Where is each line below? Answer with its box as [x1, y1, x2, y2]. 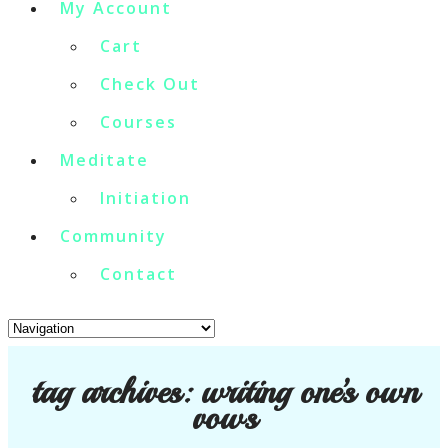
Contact [100, 263, 177, 286]
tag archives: [30, 370, 201, 413]
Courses [100, 111, 177, 134]
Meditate [60, 149, 149, 172]
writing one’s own [200, 370, 418, 413]
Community [60, 225, 167, 248]
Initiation [100, 187, 191, 210]
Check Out [100, 73, 200, 96]
